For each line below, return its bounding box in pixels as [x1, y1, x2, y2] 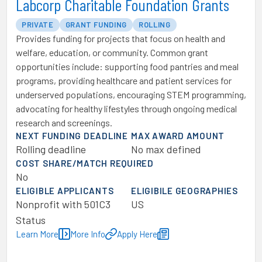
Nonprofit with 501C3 [16, 198, 111, 211]
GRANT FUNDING [65, 20, 127, 29]
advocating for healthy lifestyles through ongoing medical [16, 103, 237, 114]
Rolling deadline [16, 143, 86, 156]
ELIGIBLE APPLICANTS [16, 185, 114, 196]
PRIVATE [22, 20, 54, 29]
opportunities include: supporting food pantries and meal [16, 61, 239, 72]
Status [16, 213, 46, 226]
